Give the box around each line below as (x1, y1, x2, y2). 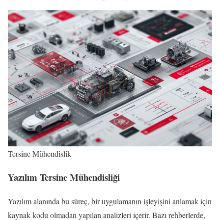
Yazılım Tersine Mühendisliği (8, 170, 120, 184)
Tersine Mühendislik (8, 148, 71, 159)
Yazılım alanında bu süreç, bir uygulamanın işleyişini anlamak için (8, 195, 212, 206)
